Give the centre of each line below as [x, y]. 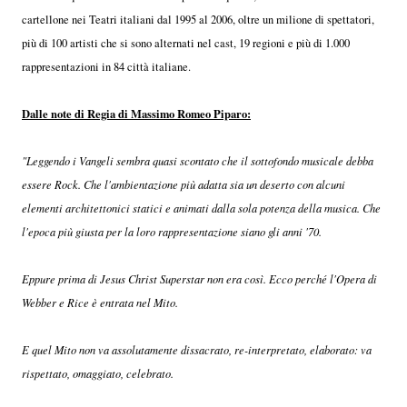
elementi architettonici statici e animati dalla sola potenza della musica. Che [201, 208]
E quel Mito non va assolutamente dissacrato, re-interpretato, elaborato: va [197, 349]
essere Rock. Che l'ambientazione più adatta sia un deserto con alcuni [184, 184]
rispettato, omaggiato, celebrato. [98, 373]
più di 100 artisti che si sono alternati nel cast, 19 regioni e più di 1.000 [186, 43]
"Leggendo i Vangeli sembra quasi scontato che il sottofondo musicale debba [198, 160]
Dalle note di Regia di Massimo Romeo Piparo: [136, 113]
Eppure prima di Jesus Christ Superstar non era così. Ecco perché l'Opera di [199, 278]
